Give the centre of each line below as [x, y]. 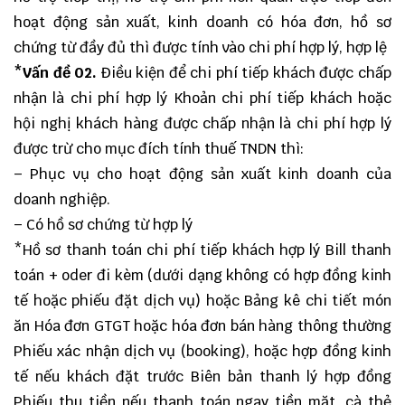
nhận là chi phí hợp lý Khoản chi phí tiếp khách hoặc [202, 99]
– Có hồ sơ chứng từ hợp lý [103, 225]
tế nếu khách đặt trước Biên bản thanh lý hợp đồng [202, 377]
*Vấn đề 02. [56, 73]
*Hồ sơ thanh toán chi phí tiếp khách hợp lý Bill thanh [202, 250]
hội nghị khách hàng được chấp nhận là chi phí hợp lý [202, 124]
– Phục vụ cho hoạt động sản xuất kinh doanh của [202, 174]
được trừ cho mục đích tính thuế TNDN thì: [159, 149]
